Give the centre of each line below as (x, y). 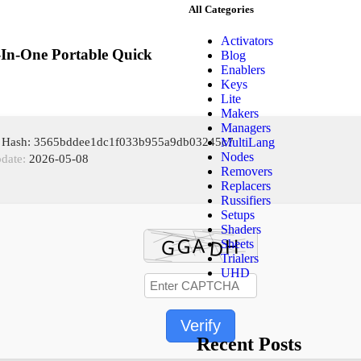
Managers (246, 128)
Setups (238, 215)
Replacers (246, 186)
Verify (201, 326)
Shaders (241, 230)
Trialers (240, 259)
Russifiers (246, 201)
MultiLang (248, 143)
